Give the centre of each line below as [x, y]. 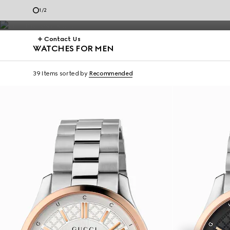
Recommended [111, 73]
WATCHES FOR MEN [73, 49]
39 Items [46, 73]
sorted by [73, 73]
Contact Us [62, 39]
